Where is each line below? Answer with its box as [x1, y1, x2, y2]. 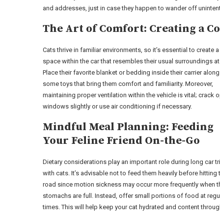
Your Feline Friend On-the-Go [43, 134, 200, 147]
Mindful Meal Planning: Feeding [43, 120, 214, 134]
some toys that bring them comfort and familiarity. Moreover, [43, 80, 213, 87]
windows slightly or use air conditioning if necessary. [43, 103, 192, 110]
